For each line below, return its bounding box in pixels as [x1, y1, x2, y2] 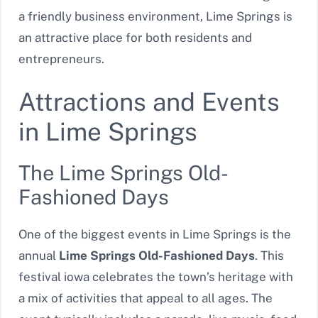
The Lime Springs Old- [18, 160, 229, 186]
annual [18, 248, 59, 263]
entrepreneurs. [18, 51, 104, 66]
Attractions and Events [18, 87, 280, 117]
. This [255, 248, 284, 263]
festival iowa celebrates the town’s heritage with [18, 270, 293, 285]
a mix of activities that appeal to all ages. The [18, 291, 273, 306]
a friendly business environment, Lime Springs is [18, 9, 292, 23]
